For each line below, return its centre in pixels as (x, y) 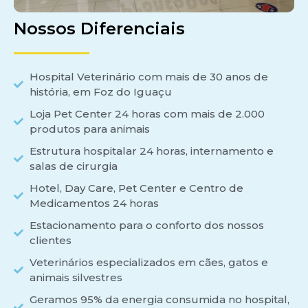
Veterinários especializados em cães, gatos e (148, 262)
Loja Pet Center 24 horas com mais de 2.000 (147, 113)
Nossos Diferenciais (99, 28)
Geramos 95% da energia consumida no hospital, (159, 299)
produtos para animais (89, 129)
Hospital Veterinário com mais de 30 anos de (148, 76)
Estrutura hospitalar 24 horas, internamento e (151, 151)
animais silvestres (76, 277)
